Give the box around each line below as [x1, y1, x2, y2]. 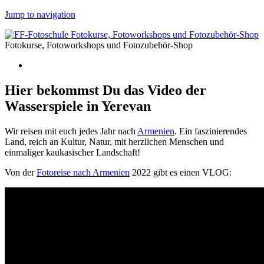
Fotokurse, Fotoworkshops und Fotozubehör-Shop [5, 40, 193, 50]
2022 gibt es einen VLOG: [130, 167, 232, 177]
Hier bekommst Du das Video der [5, 82, 206, 98]
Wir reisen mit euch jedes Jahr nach [5, 126, 137, 136]
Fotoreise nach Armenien [37, 167, 130, 177]
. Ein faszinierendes [174, 126, 247, 136]
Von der [5, 167, 37, 177]
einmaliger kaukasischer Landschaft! [5, 147, 140, 157]
